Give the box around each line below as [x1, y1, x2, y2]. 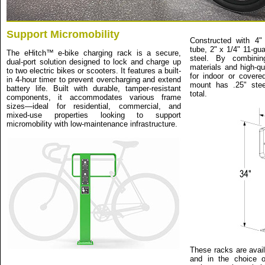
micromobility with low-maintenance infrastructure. [7, 119, 177, 128]
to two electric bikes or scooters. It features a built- [7, 66, 181, 75]
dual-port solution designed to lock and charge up [7, 57, 181, 66]
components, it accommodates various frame [7, 93, 181, 102]
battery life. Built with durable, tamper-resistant [7, 84, 181, 93]
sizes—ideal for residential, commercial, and [7, 102, 181, 111]
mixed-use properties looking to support [7, 111, 181, 119]
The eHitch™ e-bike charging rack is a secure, [7, 49, 181, 57]
